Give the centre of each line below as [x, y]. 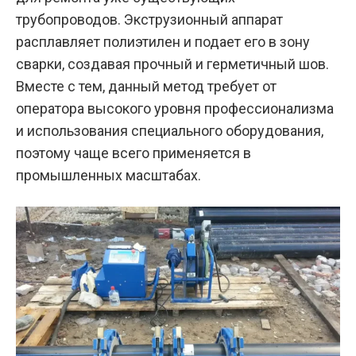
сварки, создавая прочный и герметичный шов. [172, 64]
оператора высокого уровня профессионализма [175, 109]
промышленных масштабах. [108, 176]
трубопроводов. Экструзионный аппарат [149, 20]
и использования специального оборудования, [170, 131]
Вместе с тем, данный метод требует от [146, 87]
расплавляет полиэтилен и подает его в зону [163, 42]
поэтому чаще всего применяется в [133, 153]
